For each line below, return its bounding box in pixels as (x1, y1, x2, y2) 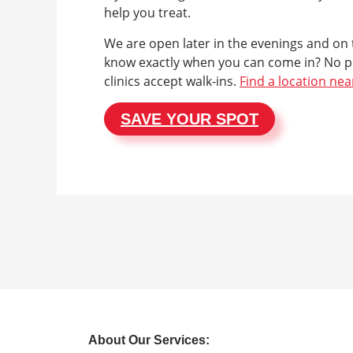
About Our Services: (88, 333, 210, 347)
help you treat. (104, 4, 191, 21)
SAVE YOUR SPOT (121, 110, 258, 128)
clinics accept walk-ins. (104, 72, 240, 90)
